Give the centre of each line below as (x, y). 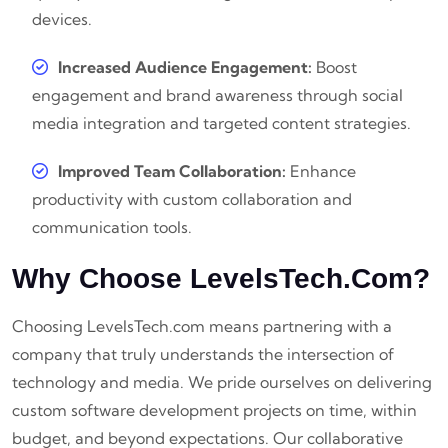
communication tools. (112, 227)
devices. (62, 19)
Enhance (321, 171)
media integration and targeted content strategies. (221, 123)
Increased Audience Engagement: (185, 67)
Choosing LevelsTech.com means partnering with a (202, 326)
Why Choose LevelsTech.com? (221, 279)
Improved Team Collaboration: (172, 171)
